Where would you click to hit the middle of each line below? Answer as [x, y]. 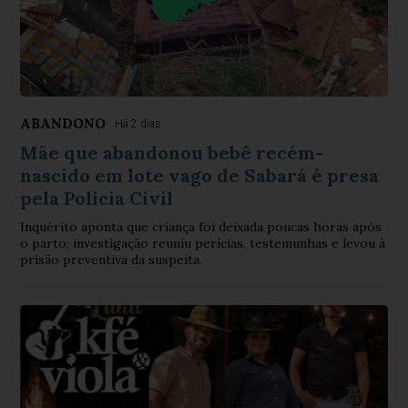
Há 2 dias [138, 124]
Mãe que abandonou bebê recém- [172, 153]
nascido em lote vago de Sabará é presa [200, 176]
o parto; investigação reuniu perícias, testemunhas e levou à [203, 244]
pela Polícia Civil [97, 199]
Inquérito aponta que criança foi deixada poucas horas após [201, 227]
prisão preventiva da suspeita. [112, 260]
